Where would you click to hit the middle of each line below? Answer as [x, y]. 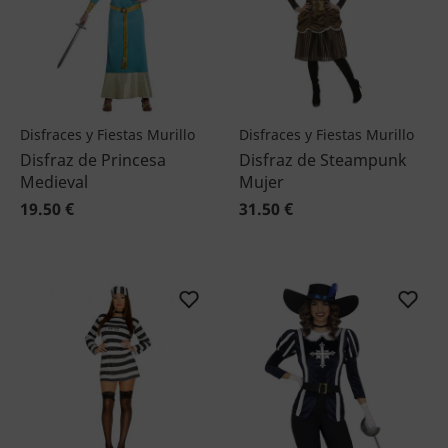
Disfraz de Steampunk [323, 160]
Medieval [54, 182]
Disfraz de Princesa [93, 160]
